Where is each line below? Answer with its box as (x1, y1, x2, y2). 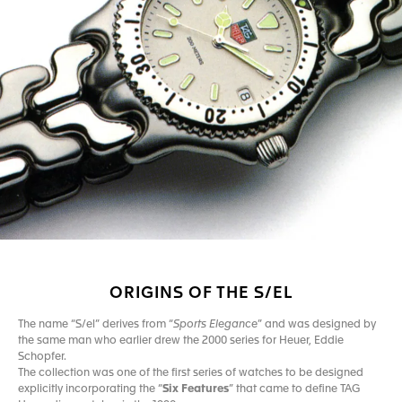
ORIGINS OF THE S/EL (109, 285, 293, 301)
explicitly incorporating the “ (18, 384, 162, 395)
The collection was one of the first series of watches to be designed (18, 368, 363, 379)
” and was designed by (258, 319, 376, 330)
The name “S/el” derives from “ (18, 319, 173, 330)
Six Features (162, 384, 229, 395)
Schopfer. (18, 352, 66, 363)
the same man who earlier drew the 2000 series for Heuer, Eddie (18, 336, 344, 346)
